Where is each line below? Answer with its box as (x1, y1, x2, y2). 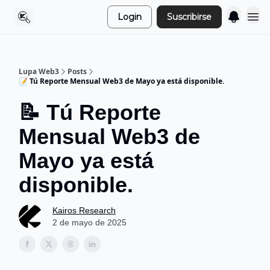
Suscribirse (167, 11, 212, 22)
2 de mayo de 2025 (52, 218, 127, 227)
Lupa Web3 (19, 66, 59, 77)
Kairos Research (52, 206, 116, 215)
